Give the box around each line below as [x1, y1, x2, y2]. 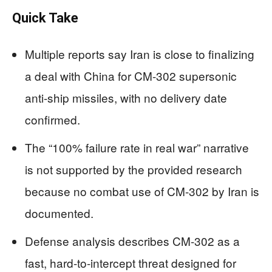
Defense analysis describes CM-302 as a [25, 232, 240, 249]
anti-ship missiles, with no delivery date [25, 89, 227, 106]
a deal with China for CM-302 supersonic [25, 67, 237, 84]
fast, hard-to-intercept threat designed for [25, 254, 236, 271]
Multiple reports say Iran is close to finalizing [25, 45, 254, 62]
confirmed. [25, 110, 80, 127]
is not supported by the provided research [25, 160, 242, 177]
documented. [25, 204, 93, 221]
